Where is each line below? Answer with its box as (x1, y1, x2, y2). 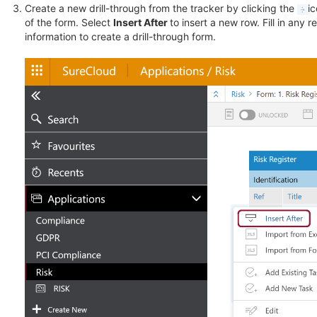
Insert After (113, 16, 170, 29)
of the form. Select (25, 16, 113, 29)
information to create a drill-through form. (25, 30, 216, 43)
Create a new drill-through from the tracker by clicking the (25, 2, 297, 15)
